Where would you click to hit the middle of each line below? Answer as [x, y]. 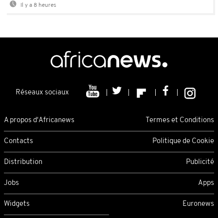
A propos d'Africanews [39, 120]
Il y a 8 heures [38, 6]
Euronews [198, 204]
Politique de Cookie [183, 141]
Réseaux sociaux [42, 93]
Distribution [23, 162]
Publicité [200, 162]
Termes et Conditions [180, 120]
